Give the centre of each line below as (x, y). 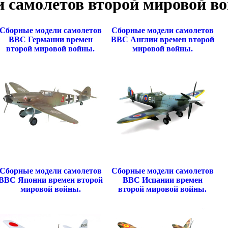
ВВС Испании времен (162, 180)
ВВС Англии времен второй (162, 39)
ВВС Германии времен (50, 39)
